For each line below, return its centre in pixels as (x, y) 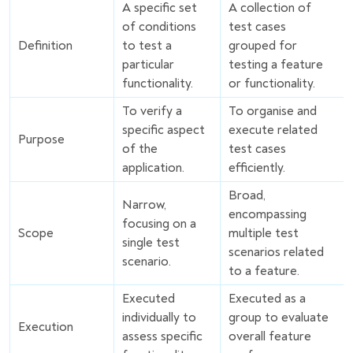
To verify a (152, 111)
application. (153, 167)
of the (140, 149)
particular (148, 64)
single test (151, 242)
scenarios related (276, 252)
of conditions (159, 26)
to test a (147, 45)
